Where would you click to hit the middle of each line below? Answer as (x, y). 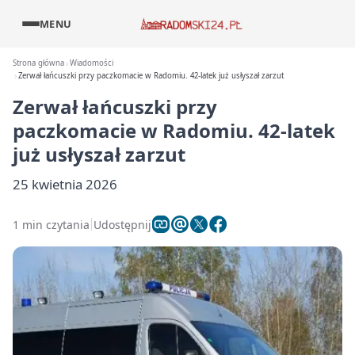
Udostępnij (122, 224)
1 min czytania (51, 224)
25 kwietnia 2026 (65, 184)
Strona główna (38, 63)
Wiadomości (92, 63)
